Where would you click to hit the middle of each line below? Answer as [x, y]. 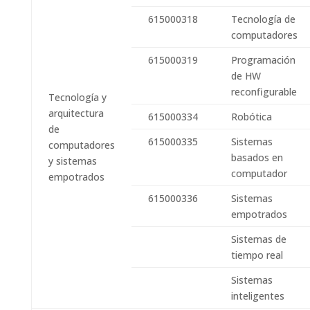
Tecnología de [263, 19]
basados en [257, 157]
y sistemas [72, 161]
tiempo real [257, 255]
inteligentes [257, 296]
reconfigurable [264, 92]
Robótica [251, 117]
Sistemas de [258, 239]
